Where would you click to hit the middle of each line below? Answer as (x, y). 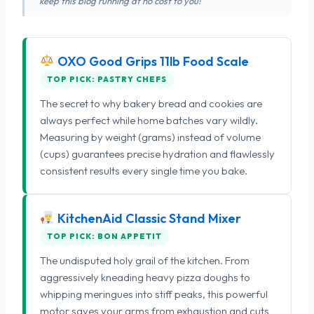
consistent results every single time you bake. (144, 170)
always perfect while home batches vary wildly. (149, 120)
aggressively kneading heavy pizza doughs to (145, 277)
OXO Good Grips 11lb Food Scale (151, 61)
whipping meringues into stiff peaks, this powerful (154, 294)
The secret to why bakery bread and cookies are (151, 103)
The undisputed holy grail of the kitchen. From (145, 260)
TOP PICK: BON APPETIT (104, 236)
